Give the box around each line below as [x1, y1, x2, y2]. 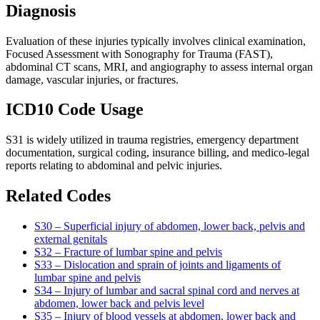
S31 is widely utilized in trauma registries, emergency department [6, 134, 299, 146]
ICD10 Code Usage [6, 100, 144, 119]
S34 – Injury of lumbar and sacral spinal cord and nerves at [34, 284, 299, 297]
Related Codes [6, 186, 111, 206]
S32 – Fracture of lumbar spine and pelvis [34, 246, 222, 259]
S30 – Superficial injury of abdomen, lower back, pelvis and [34, 220, 305, 233]
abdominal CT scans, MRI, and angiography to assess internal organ [6, 60, 313, 73]
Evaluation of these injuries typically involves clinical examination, [6, 34, 306, 47]
